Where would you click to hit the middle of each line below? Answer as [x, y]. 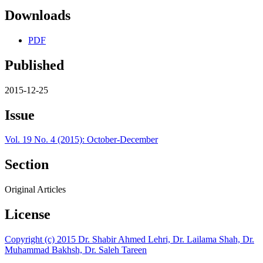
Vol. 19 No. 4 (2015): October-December [81, 140]
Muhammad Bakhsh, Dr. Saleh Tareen [76, 250]
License [28, 215]
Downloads [38, 15]
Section [27, 165]
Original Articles [35, 190]
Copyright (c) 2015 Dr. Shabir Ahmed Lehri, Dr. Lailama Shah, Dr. [129, 240]
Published [34, 65]
